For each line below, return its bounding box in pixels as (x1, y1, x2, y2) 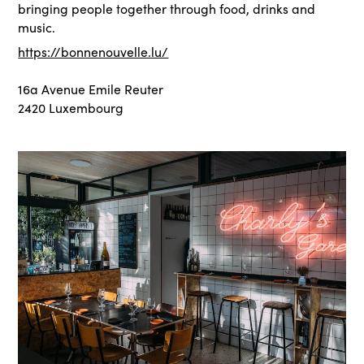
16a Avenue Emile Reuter (18, 80, 164, 97)
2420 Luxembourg (18, 99, 124, 116)
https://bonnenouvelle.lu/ (18, 43, 169, 60)
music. (18, 19, 56, 36)
